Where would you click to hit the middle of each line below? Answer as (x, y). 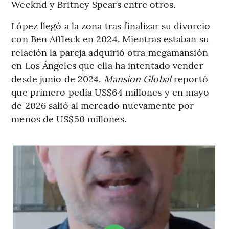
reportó (189, 79)
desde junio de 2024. (58, 79)
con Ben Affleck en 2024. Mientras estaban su (110, 39)
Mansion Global (137, 79)
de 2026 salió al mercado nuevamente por (103, 105)
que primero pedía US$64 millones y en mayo (110, 92)
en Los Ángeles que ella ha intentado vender (107, 65)
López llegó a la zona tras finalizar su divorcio (111, 26)
